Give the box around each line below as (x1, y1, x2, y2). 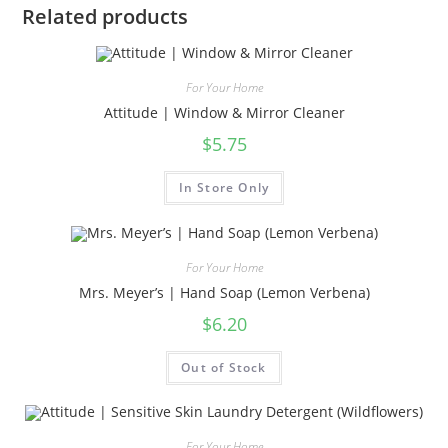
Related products (22, 3, 189, 30)
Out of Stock (181, 358, 267, 376)
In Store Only (178, 179, 270, 197)
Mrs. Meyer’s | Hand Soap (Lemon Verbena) (78, 282, 370, 302)
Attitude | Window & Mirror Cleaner (103, 103, 345, 123)
